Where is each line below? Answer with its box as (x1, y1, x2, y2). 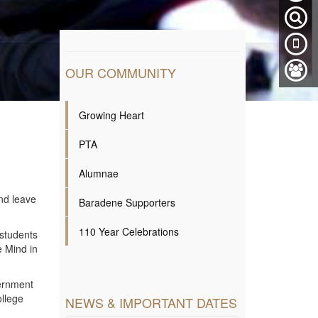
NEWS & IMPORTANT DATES (65, 293, 237, 312)
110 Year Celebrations (78, 224, 179, 238)
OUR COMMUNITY (65, 63, 176, 82)
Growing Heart (78, 108, 144, 122)
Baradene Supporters (78, 195, 175, 209)
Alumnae (78, 166, 119, 180)
